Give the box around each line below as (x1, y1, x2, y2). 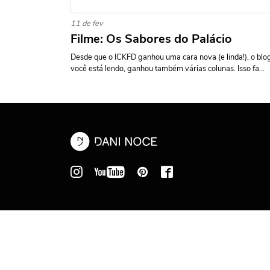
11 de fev (71, 18, 103, 29)
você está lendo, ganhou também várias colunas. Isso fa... (71, 63, 265, 74)
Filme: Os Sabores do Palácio (71, 31, 232, 47)
